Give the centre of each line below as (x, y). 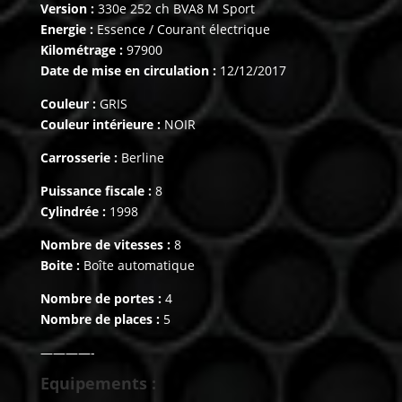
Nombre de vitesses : (105, 245)
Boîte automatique (137, 266)
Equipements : (98, 384)
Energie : (66, 30)
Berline (140, 158)
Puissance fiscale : (96, 191)
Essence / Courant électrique (181, 30)
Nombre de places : (100, 319)
